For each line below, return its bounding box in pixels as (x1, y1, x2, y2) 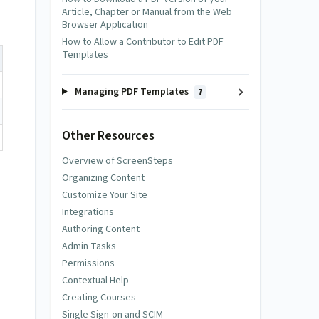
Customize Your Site (62, 187, 147, 202)
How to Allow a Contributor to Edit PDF (62, 35, 224, 49)
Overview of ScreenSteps (62, 153, 173, 168)
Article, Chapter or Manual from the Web (62, 5, 232, 19)
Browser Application (62, 18, 148, 32)
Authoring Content (62, 221, 140, 236)
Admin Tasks (62, 239, 116, 253)
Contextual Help (62, 273, 129, 288)
